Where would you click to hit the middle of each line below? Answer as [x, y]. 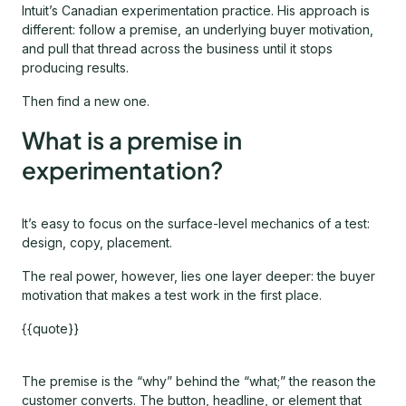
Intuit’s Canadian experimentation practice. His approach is [196, 11]
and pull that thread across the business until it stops [177, 49]
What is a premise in [132, 140]
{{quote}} [50, 329]
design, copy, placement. [97, 243]
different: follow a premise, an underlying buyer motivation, [198, 30]
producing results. [75, 68]
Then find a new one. [86, 101]
